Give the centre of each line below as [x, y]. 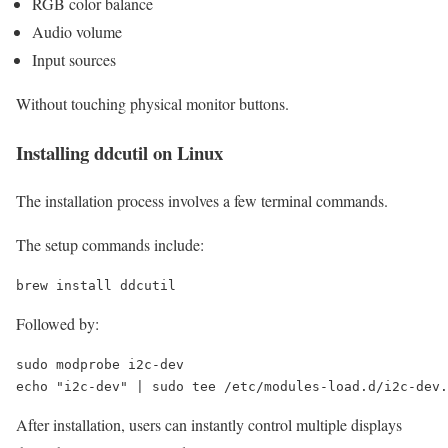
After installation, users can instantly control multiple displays [209, 425]
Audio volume [77, 32]
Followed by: [57, 324]
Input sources [74, 60]
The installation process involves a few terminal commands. [202, 201]
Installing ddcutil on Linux [119, 152]
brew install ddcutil [96, 286]
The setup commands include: [110, 245]
